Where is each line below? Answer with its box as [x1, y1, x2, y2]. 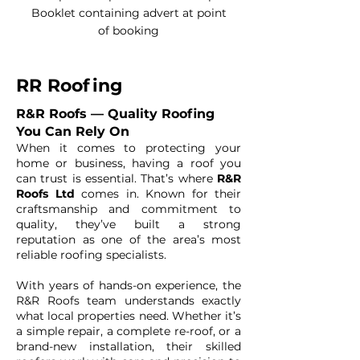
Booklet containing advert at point [31, 6, 227, 20]
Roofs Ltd [16, 186, 75, 201]
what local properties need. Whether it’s [16, 309, 241, 323]
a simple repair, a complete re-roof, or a [16, 324, 241, 338]
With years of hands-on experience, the [16, 278, 241, 292]
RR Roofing [16, 75, 123, 96]
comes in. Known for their [74, 186, 241, 201]
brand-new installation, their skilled [16, 339, 241, 354]
